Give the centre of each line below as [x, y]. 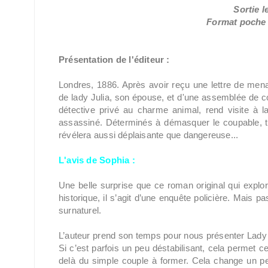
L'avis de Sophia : [97, 160]
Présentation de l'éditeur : [114, 60]
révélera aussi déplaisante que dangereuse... [149, 135]
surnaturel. [80, 210]
